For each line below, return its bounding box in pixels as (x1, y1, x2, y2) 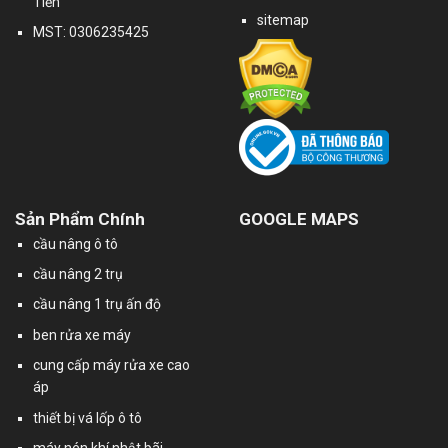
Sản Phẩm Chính (15, 208, 145, 229)
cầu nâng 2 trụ (33, 266, 124, 282)
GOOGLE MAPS (239, 208, 359, 229)
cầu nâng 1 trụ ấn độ (33, 296, 162, 313)
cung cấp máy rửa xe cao (33, 357, 191, 374)
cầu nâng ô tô (33, 235, 119, 252)
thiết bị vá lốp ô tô (33, 409, 143, 426)
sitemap (257, 11, 310, 28)
